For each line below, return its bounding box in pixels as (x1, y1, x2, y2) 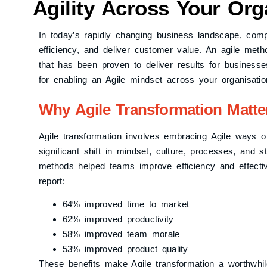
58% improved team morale (62, 228, 180, 239)
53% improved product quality (62, 243, 188, 254)
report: (38, 175, 65, 186)
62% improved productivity (62, 213, 174, 224)
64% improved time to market (62, 198, 190, 209)
